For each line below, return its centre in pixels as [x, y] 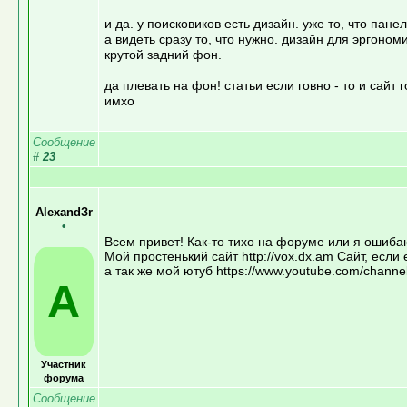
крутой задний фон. [163, 54]
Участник [64, 364]
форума [64, 377]
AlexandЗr [64, 212]
